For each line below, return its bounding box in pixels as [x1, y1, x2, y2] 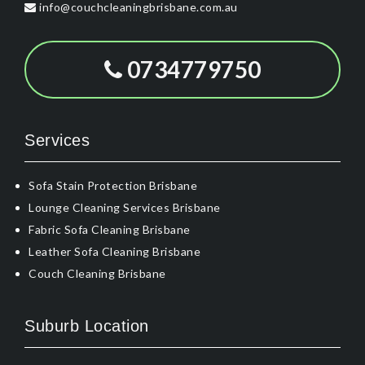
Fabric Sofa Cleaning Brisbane [29, 222, 191, 237]
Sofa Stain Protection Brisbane [29, 178, 197, 193]
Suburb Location [24, 317, 149, 336]
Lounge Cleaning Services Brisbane [29, 200, 221, 215]
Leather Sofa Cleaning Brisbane [29, 244, 200, 259]
